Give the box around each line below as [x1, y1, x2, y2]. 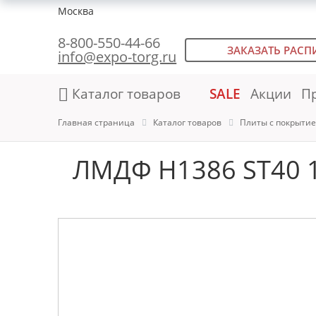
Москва [58, 4, 95, 18]
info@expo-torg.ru [58, 47, 177, 66]
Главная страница [58, 116, 135, 128]
